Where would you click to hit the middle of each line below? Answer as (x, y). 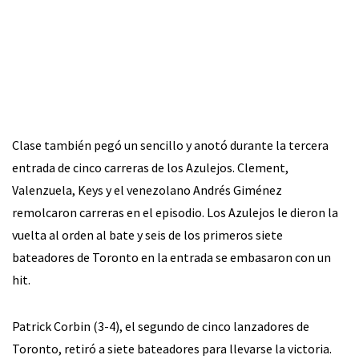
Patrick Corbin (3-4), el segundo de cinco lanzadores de (161, 327)
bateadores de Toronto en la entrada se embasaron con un (171, 258)
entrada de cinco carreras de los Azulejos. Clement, (150, 168)
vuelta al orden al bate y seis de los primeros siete (147, 235)
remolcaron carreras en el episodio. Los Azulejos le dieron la (175, 213)
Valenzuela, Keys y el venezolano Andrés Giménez (147, 190)
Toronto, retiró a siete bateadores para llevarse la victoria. (172, 349)
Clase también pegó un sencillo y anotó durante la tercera (170, 145)
